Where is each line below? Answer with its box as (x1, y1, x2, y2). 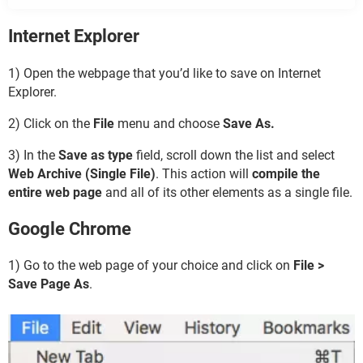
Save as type (58, 147, 133, 163)
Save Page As (8, 276, 89, 292)
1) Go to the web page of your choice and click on (8, 258, 293, 273)
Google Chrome (8, 218, 131, 239)
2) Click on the (8, 115, 93, 131)
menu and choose (114, 115, 223, 131)
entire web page (8, 184, 102, 200)
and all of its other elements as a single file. (102, 184, 352, 200)
